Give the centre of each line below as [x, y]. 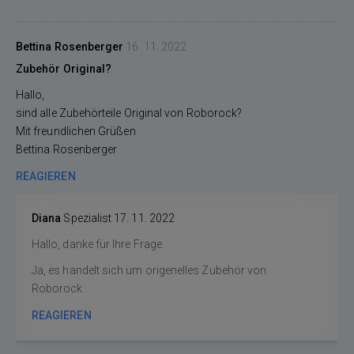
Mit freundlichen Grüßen [76, 131]
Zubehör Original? [64, 69]
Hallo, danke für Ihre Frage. [100, 244]
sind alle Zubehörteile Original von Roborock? [129, 113]
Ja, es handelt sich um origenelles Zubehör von [149, 270]
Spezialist [88, 218]
